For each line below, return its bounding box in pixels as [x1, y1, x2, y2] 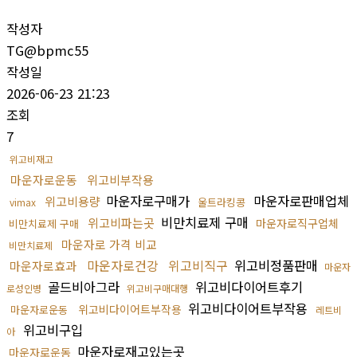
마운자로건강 [87, 255, 159, 275]
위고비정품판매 [230, 255, 322, 275]
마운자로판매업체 [249, 190, 349, 210]
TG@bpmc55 [6, 40, 88, 60]
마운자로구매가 [102, 190, 194, 210]
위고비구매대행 [127, 280, 188, 295]
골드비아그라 [44, 277, 124, 296]
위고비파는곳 [88, 214, 155, 231]
